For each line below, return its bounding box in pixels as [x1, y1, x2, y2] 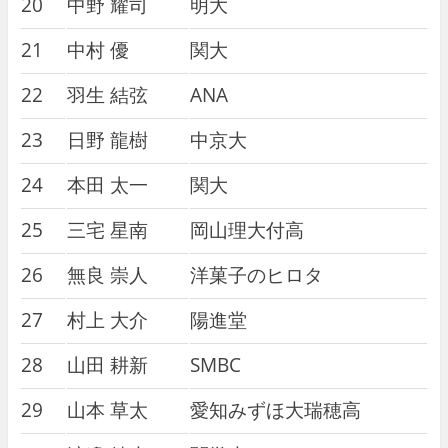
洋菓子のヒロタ [189, 261, 323, 287]
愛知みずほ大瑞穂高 [189, 396, 361, 422]
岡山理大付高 [189, 216, 304, 242]
